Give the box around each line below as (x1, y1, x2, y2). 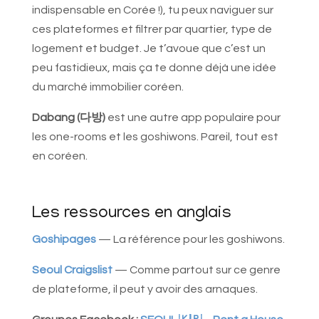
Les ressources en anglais (31, 204, 231, 224)
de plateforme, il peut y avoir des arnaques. (31, 283, 258, 296)
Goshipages (31, 234, 96, 246)
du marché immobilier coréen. (31, 81, 184, 93)
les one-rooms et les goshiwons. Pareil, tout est (31, 131, 278, 143)
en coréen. (31, 150, 88, 162)
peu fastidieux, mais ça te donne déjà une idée (31, 62, 276, 74)
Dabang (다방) (31, 112, 105, 124)
